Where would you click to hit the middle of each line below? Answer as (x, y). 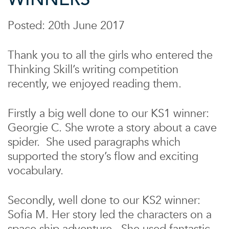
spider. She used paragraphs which (94, 142)
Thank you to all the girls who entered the (110, 55)
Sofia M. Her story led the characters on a (110, 215)
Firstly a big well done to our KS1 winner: (108, 113)
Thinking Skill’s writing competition (93, 70)
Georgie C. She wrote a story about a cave (112, 128)
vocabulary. (36, 171)
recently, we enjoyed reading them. (95, 84)
